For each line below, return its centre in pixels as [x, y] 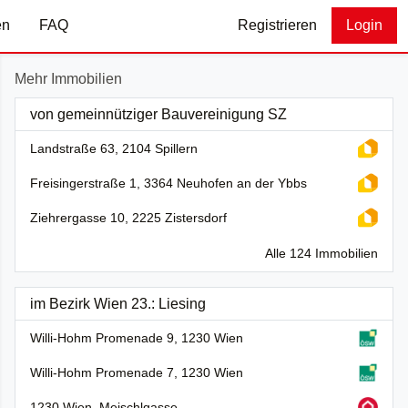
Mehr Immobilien [68, 78]
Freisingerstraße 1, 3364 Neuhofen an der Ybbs [168, 183]
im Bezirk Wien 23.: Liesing [118, 303]
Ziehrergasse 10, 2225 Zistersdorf [128, 217]
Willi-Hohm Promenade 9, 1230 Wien [137, 337]
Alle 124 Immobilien [321, 253]
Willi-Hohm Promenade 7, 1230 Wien [137, 372]
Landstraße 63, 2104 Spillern [114, 148]
